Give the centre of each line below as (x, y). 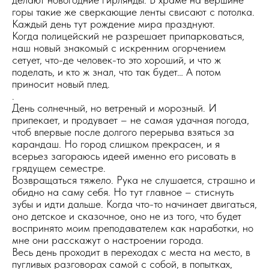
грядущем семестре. (59, 168)
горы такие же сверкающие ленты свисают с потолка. (133, 12)
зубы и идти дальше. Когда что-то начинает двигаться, (134, 204)
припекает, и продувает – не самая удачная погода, (131, 120)
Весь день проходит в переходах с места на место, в (131, 252)
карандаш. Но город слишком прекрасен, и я (116, 144)
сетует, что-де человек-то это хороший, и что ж (116, 60)
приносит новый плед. (61, 84)
